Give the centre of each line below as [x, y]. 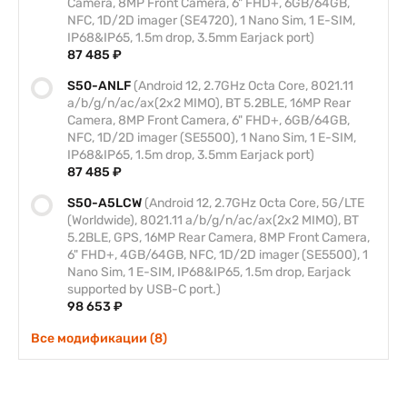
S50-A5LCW [106, 203]
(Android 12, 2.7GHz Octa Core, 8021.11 [243, 86]
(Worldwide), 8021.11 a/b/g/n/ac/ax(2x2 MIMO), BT [213, 220]
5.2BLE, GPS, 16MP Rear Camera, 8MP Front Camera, [218, 238]
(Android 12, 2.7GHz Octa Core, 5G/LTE [254, 203]
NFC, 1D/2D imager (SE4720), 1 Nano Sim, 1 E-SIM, [211, 20]
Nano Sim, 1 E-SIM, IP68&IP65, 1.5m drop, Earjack [209, 272]
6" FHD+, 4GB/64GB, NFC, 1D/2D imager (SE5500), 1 [218, 255]
